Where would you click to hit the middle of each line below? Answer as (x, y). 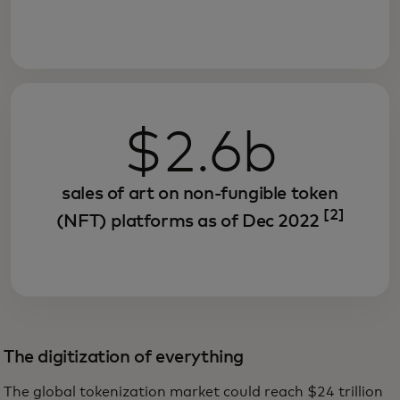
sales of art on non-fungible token (200, 194)
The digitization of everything (124, 357)
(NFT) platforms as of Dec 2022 (190, 221)
